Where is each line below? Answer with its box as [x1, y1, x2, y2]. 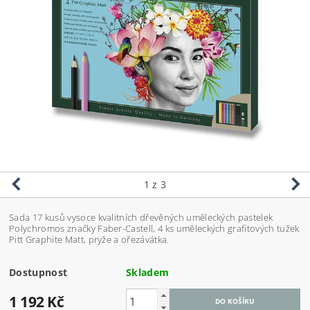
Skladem [126, 266, 170, 280]
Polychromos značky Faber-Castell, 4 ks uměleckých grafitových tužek [9, 222, 300, 235]
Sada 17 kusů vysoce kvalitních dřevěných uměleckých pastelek [9, 211, 273, 224]
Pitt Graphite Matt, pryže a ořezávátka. [9, 233, 170, 246]
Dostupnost [9, 266, 68, 280]
